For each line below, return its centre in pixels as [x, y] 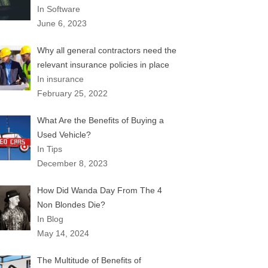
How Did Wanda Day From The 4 [99, 190]
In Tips [49, 149]
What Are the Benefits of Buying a [100, 120]
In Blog [50, 219]
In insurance [60, 79]
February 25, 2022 [72, 93]
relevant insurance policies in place [103, 65]
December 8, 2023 [72, 163]
